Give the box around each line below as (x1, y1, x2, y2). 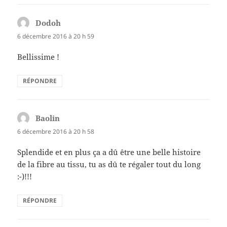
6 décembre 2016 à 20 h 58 (17, 127, 95, 136)
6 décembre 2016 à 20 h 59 (17, 31, 95, 41)
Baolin (35, 112, 60, 123)
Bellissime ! (17, 51, 60, 62)
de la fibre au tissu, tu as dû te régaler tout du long (17, 159, 201, 169)
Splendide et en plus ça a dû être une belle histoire (17, 146, 201, 157)
